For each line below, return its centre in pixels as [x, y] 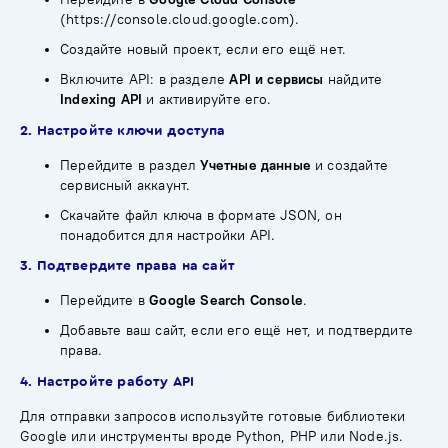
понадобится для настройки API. [168, 235]
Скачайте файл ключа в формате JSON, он [201, 215]
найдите [353, 80]
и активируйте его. [207, 100]
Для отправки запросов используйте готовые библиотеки [213, 416]
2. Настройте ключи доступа [123, 130]
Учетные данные [255, 165]
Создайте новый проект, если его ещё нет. [203, 50]
